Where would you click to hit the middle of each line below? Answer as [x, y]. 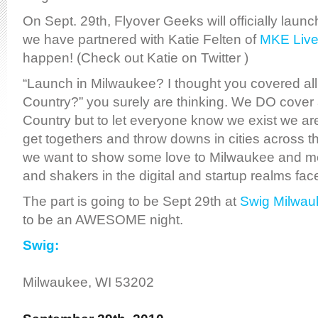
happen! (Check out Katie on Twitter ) [136, 58]
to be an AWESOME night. [103, 220]
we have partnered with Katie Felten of [141, 39]
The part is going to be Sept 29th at [131, 201]
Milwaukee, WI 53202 [88, 282]
